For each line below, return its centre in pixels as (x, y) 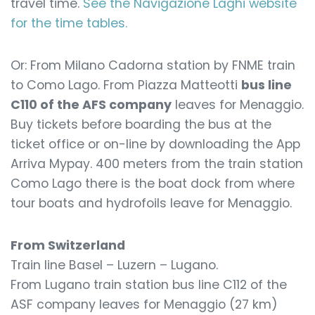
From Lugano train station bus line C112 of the (149, 285)
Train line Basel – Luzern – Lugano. (114, 265)
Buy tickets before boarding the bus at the (141, 124)
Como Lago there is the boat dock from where (153, 184)
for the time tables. (69, 23)
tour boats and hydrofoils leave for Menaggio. (151, 203)
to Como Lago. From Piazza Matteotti (126, 85)
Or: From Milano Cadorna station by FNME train (153, 65)
